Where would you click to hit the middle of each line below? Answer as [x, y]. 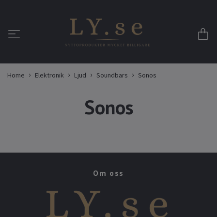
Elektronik [49, 75]
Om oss [108, 173]
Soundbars [112, 75]
